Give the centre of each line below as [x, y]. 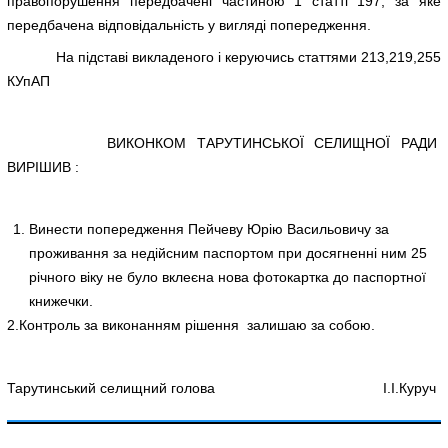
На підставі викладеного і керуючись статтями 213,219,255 [224, 56]
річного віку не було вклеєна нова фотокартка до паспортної [227, 277]
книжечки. [60, 301]
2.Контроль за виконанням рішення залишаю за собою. [191, 325]
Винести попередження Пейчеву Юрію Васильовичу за [208, 229]
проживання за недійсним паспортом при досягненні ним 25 [227, 253]
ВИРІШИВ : [43, 167]
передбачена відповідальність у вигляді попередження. [189, 25]
